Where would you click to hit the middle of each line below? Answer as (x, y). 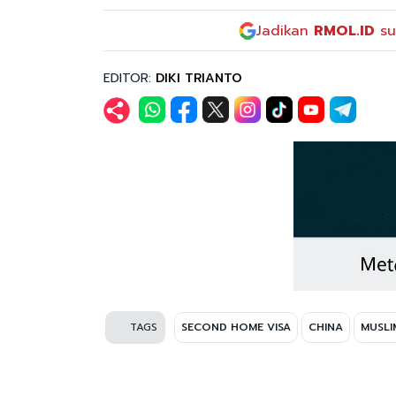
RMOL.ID (344, 30)
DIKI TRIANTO (199, 78)
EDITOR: (129, 78)
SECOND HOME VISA (236, 327)
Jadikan (285, 30)
